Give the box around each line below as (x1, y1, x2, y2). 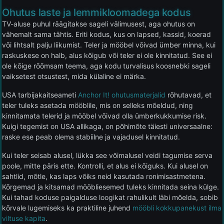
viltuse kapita (2, 213, 45, 222)
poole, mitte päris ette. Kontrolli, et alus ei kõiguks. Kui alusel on (2, 161, 208, 170)
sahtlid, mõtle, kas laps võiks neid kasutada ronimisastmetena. (2, 171, 205, 180)
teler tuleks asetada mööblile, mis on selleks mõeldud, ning (2, 100, 193, 109)
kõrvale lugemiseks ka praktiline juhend (2, 203, 132, 212)
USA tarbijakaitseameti (2, 90, 78, 99)
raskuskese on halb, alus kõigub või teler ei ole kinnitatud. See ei (2, 50, 212, 59)
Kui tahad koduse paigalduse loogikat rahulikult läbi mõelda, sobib (2, 192, 218, 201)
